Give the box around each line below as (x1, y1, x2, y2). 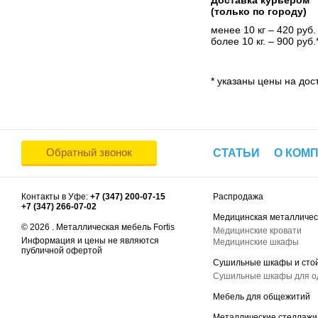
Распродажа (213, 192, 263, 202)
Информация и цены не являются (21, 236, 159, 246)
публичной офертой (21, 246, 102, 256)
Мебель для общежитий (213, 292, 310, 302)
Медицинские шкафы (213, 237, 299, 247)
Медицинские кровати (213, 226, 302, 236)
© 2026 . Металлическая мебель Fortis (21, 222, 175, 232)
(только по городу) (211, 6, 307, 17)
